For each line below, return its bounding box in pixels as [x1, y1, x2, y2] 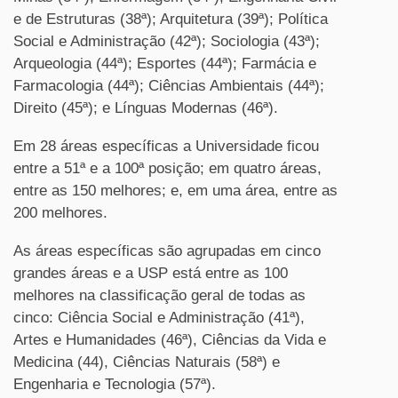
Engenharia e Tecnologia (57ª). [13, 376, 216, 393]
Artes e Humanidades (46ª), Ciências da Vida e [13, 331, 326, 348]
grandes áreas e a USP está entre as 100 [13, 265, 288, 282]
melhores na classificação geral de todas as [13, 287, 306, 304]
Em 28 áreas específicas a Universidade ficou [13, 138, 319, 155]
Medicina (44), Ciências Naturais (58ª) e [13, 354, 280, 370]
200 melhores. [13, 204, 107, 221]
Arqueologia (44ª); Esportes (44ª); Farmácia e [13, 55, 316, 72]
